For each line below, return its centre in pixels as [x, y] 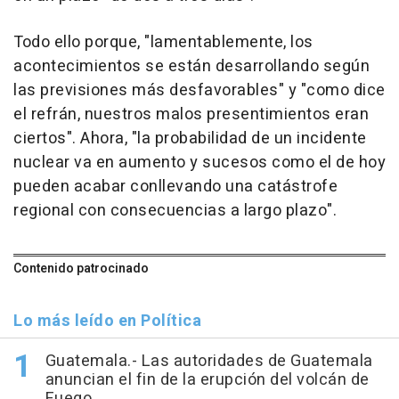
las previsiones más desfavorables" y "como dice [199, 90]
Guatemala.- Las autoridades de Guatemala [209, 361]
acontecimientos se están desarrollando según [191, 66]
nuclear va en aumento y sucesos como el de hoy [199, 163]
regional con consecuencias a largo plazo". [175, 211]
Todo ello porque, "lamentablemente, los [163, 42]
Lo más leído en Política [107, 321]
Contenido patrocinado [81, 269]
